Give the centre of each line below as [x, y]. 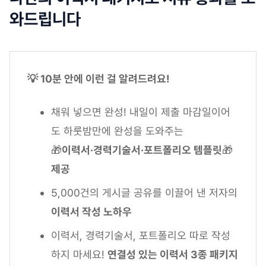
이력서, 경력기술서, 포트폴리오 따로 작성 [141, 235]
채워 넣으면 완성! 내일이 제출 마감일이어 [141, 112]
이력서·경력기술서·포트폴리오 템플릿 [142, 150]
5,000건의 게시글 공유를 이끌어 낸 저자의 [144, 192]
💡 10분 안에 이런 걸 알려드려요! [100, 78]
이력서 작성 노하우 [91, 211]
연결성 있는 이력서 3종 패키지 [173, 254]
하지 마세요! [79, 254]
